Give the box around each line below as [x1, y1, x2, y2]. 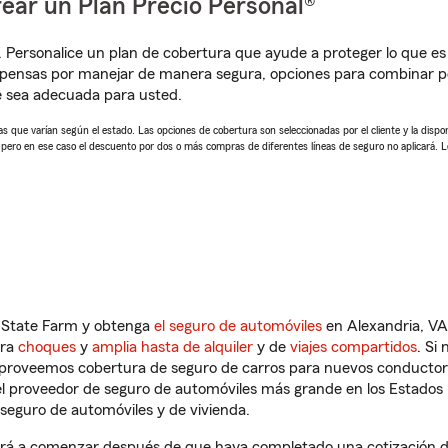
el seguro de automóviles [154, 318, 322, 334]
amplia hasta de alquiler [92, 339, 253, 355]
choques [18, 339, 76, 355]
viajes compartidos [290, 339, 417, 355]
